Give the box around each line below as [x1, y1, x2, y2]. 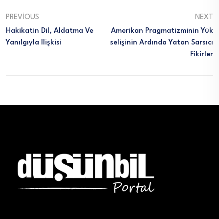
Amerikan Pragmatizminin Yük [111, 27, 213, 35]
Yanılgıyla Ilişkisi [6, 39, 62, 47]
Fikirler [190, 51, 213, 59]
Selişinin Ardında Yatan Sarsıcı [110, 39, 213, 47]
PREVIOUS [6, 14, 39, 22]
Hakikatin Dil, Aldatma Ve [6, 27, 93, 35]
